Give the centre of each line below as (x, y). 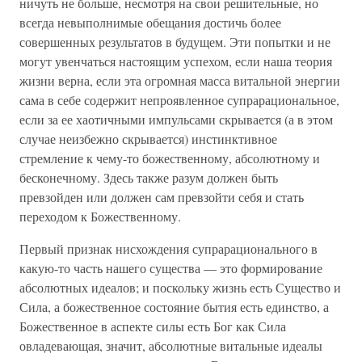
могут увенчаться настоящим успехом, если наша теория (176, 61)
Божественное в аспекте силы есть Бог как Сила (153, 326)
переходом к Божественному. (100, 216)
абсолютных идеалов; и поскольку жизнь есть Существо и (180, 287)
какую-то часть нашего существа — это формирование (171, 268)
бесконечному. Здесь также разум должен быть (149, 177)
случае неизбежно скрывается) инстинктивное (148, 139)
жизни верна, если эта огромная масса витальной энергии (180, 80)
